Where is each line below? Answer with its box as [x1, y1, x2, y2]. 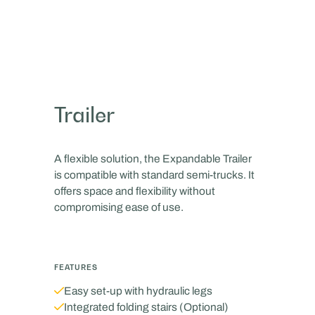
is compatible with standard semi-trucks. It [54, 168, 255, 181]
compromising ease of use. [54, 200, 184, 213]
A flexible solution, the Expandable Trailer [54, 152, 252, 165]
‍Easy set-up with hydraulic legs [63, 284, 212, 297]
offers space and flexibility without [54, 184, 216, 197]
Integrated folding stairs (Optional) [63, 300, 229, 313]
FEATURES [54, 263, 98, 271]
